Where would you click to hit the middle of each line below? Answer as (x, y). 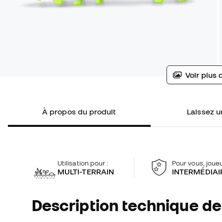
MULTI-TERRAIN (86, 171)
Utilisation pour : (83, 163)
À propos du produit (79, 112)
